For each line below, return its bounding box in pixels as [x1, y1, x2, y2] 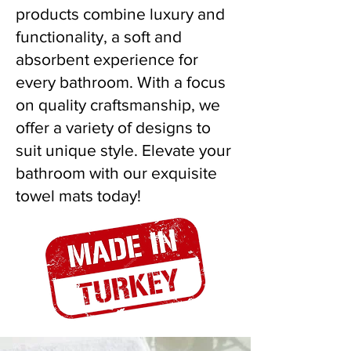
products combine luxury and [16, 5, 225, 23]
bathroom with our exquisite [16, 164, 217, 182]
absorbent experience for [16, 50, 198, 68]
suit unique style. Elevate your [16, 141, 231, 159]
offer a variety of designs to [16, 118, 211, 136]
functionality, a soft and [16, 27, 182, 45]
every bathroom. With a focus [16, 73, 226, 91]
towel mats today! [16, 186, 141, 204]
